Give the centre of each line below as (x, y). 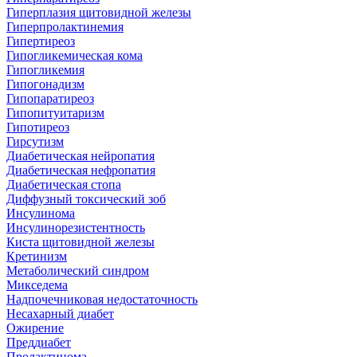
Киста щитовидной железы (80, 241)
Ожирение (35, 328)
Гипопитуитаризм (55, 112)
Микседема (37, 284)
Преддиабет (39, 342)
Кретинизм (37, 256)
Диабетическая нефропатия (81, 170)
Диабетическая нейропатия (80, 155)
